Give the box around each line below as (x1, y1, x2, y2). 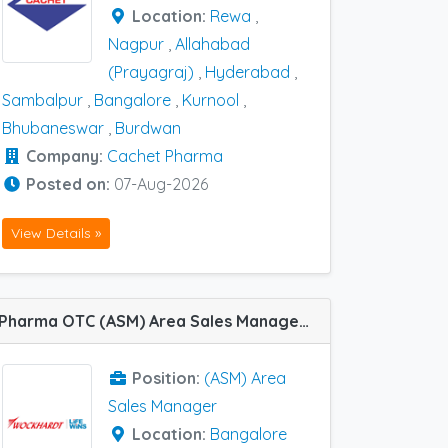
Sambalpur (2, 90, 83, 110)
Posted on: (26, 174, 114, 194)
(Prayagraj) (108, 62, 194, 82)
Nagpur (108, 34, 164, 54)
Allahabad (175, 34, 250, 54)
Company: (26, 146, 107, 166)
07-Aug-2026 (114, 174, 208, 194)
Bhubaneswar (2, 118, 104, 138)
